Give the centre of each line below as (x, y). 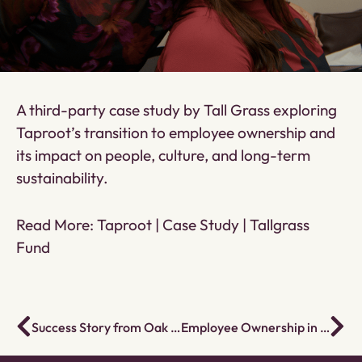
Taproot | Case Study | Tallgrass (203, 225)
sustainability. (62, 178)
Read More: (57, 225)
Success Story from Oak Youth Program (175, 328)
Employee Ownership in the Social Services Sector (324, 328)
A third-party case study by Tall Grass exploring (177, 110)
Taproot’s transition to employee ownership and (176, 133)
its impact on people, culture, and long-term (163, 156)
